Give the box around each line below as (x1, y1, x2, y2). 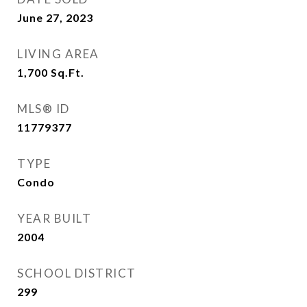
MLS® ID (17, 101, 70, 116)
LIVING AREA (17, 47, 99, 61)
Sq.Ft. (51, 66, 84, 79)
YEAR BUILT (17, 211, 91, 225)
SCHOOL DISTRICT (17, 266, 136, 280)
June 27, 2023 (17, 11, 93, 24)
